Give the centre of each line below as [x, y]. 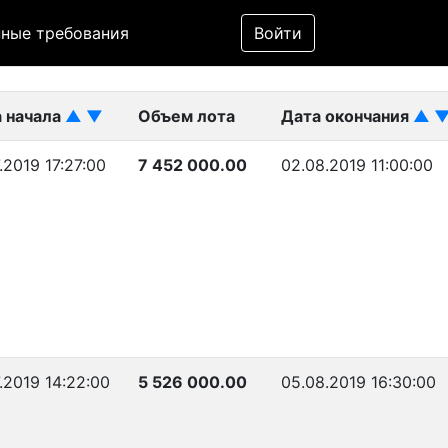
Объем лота [186, 116]
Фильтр [278, 14]
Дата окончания [347, 116]
